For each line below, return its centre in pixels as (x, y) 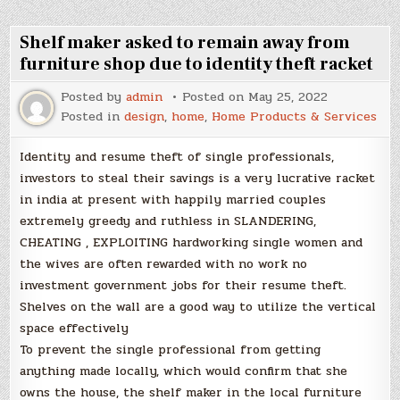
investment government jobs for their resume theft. (183, 285)
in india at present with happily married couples (173, 199)
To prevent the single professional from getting (171, 349)
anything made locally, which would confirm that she (184, 371)
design (145, 116)
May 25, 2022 (288, 96)
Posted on (216, 96)
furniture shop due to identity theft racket (197, 64)
